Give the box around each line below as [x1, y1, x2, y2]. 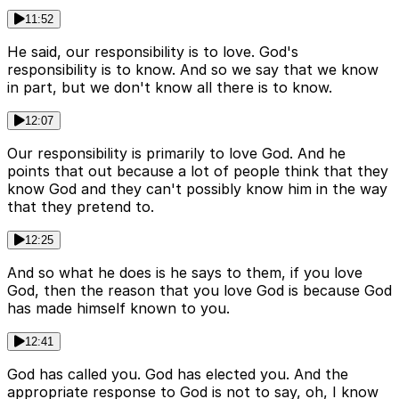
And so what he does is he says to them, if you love [7, 264, 362, 282]
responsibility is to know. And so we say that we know [7, 61, 379, 79]
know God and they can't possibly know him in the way [7, 180, 387, 199]
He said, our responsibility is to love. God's [7, 43, 298, 61]
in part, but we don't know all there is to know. [7, 78, 332, 97]
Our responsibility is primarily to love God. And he [7, 144, 346, 163]
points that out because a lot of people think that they [7, 162, 388, 181]
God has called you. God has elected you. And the [7, 365, 348, 384]
